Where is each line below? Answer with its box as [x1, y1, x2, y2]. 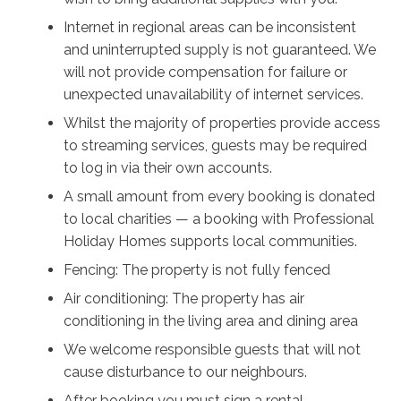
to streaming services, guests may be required [64, 136, 368, 154]
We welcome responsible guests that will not [64, 341, 362, 359]
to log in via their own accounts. [64, 158, 273, 176]
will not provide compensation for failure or [64, 63, 348, 81]
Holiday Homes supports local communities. [64, 233, 358, 251]
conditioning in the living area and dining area [64, 312, 359, 330]
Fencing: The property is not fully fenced [64, 261, 331, 279]
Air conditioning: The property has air [64, 290, 305, 308]
